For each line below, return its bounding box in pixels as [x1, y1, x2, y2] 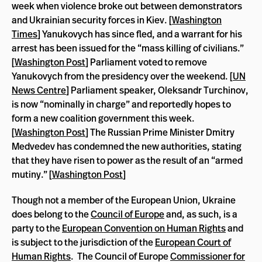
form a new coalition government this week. [12, 111, 196, 125]
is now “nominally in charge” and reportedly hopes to [12, 97, 231, 111]
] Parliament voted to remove [85, 55, 207, 68]
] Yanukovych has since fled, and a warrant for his [37, 27, 242, 40]
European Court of [155, 235, 231, 249]
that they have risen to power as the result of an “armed [12, 153, 243, 167]
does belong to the [12, 207, 91, 220]
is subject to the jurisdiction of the [12, 235, 155, 249]
